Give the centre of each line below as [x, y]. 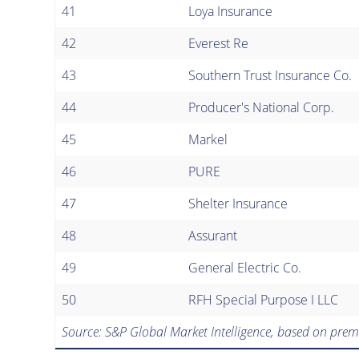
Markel [208, 139]
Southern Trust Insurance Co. [270, 75]
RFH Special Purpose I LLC [263, 299]
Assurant [213, 235]
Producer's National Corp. [261, 107]
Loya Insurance [230, 11]
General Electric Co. [245, 267]
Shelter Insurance [238, 203]
